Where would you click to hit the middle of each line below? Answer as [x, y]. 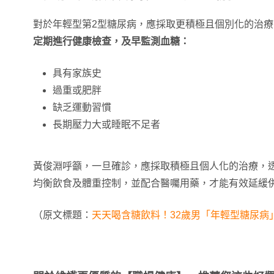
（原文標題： [62, 215]
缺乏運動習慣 [82, 107]
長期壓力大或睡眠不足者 [106, 124]
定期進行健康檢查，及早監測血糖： [111, 41]
